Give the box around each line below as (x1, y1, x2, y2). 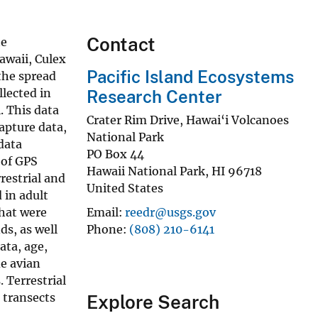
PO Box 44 (87, 146, 144, 161)
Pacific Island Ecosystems (87, 66, 294, 87)
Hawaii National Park (87, 163, 205, 178)
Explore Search (87, 290, 219, 313)
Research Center (87, 86, 222, 106)
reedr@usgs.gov (125, 204, 216, 219)
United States (87, 180, 163, 195)
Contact (87, 33, 155, 55)
